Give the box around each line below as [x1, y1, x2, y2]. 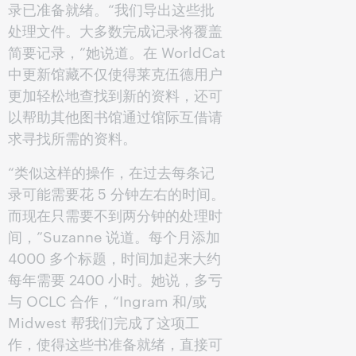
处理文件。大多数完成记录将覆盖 [8, 20, 222, 40]
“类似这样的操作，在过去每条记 [8, 161, 215, 181]
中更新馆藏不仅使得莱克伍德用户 [8, 63, 222, 83]
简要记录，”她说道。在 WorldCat [8, 41, 226, 61]
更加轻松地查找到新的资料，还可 [8, 84, 222, 104]
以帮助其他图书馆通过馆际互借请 [8, 106, 222, 126]
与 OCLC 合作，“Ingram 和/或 [8, 290, 207, 310]
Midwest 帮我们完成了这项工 [8, 311, 199, 331]
